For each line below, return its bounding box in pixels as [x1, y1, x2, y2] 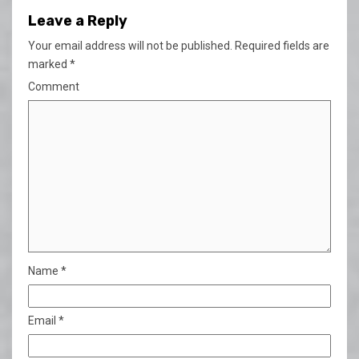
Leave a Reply [28, 11, 127, 30]
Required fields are [232, 38, 329, 52]
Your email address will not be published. [28, 38, 232, 52]
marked [28, 57, 70, 71]
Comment [28, 79, 79, 93]
